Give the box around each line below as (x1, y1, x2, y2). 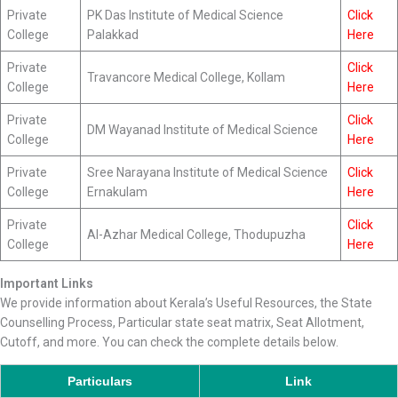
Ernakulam (87, 185, 147, 199)
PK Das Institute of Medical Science (87, 8, 283, 22)
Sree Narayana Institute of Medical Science (87, 165, 328, 179)
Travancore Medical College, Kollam (87, 70, 285, 84)
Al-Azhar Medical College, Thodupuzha (87, 227, 306, 242)
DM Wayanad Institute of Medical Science (87, 123, 318, 137)
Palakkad (87, 28, 139, 42)
